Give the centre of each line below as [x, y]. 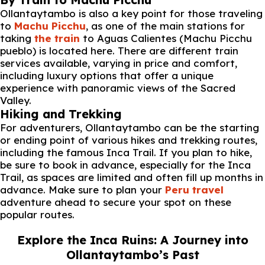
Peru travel [194, 190]
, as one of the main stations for [165, 26]
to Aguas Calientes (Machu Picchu [166, 38]
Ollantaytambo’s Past [132, 255]
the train [57, 38]
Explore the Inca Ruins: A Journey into [132, 240]
